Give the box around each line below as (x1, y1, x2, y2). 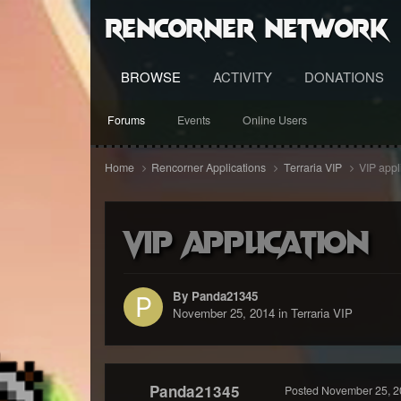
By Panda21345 (172, 286, 258, 304)
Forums (107, 112, 145, 128)
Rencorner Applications (151, 159, 269, 176)
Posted (284, 381, 321, 398)
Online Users (242, 112, 307, 128)
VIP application (123, 219, 370, 260)
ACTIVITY (212, 67, 272, 86)
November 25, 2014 (172, 303, 275, 321)
